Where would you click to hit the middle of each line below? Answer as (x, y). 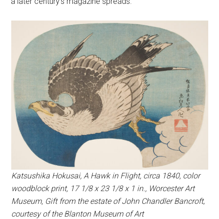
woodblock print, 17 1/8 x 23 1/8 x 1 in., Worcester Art (103, 189)
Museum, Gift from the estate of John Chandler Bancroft (107, 201)
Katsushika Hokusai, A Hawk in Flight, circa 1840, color (105, 176)
